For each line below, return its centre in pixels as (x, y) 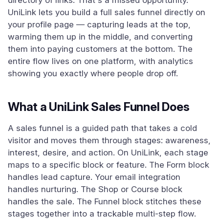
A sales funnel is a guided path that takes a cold (102, 128)
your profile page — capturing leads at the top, (99, 24)
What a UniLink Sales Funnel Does (99, 107)
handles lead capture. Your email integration (94, 177)
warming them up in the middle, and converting (100, 37)
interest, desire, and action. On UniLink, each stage (108, 153)
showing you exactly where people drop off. (93, 73)
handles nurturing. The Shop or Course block (95, 189)
